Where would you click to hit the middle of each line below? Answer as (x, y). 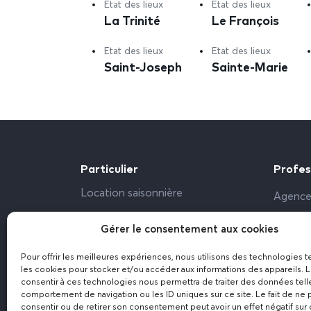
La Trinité (132, 20)
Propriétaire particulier (135, 218)
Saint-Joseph (143, 66)
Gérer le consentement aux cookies (189, 229)
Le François (246, 20)
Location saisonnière (132, 194)
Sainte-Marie (250, 66)
